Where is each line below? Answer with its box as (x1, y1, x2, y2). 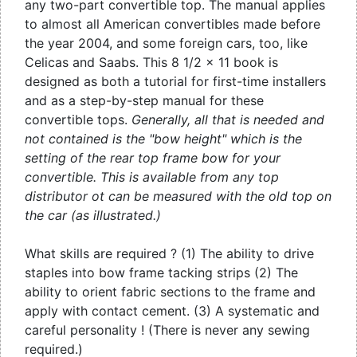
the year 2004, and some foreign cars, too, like (25, 35, 308, 52)
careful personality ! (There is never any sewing (25, 322, 310, 339)
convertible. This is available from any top (25, 169, 279, 186)
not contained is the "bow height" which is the (25, 131, 302, 147)
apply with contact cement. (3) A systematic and (25, 303, 320, 320)
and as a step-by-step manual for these (25, 92, 264, 109)
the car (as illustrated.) (25, 207, 161, 224)
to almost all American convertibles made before (25, 16, 320, 33)
